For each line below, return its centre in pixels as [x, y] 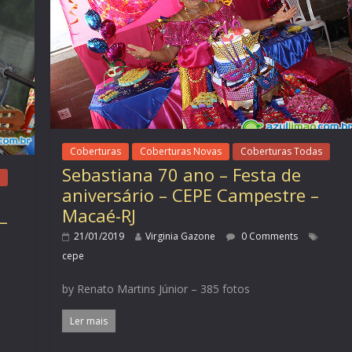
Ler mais [89, 321]
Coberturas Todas [282, 152]
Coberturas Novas [181, 152]
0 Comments [269, 236]
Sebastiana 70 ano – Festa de [182, 175]
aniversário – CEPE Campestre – [191, 195]
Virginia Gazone [181, 236]
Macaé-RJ [99, 216]
